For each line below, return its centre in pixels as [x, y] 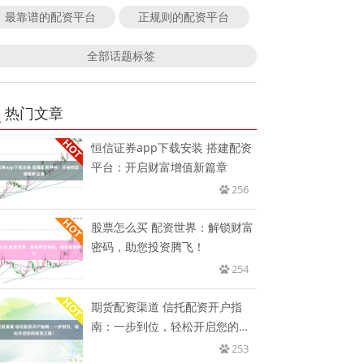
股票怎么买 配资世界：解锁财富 [173, 227]
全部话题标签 [121, 56]
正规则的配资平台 [184, 17]
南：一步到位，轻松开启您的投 [171, 327]
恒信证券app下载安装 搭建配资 [172, 148]
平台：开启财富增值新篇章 [160, 167]
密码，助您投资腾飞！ [148, 247]
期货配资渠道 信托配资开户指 [167, 307]
